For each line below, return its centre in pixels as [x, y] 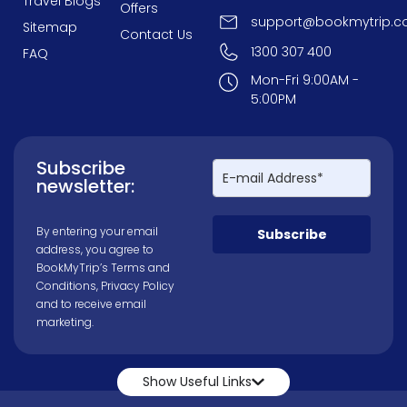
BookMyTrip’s [74, 267]
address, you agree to [95, 249]
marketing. [65, 322]
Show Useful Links [198, 381]
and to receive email [91, 303]
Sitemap [50, 27]
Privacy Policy [138, 285]
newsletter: [85, 186]
